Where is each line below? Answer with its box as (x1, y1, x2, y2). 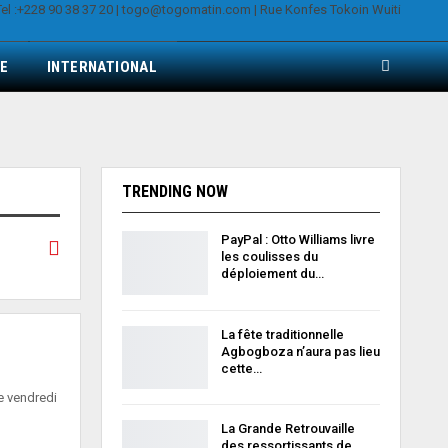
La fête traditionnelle (220, 326, 344, 342)
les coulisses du (220, 249, 318, 264)
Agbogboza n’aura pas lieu (220, 343, 380, 359)
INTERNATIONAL (47, 58, 158, 76)
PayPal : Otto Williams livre (220, 232, 375, 247)
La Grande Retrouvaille (220, 421, 355, 437)
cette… (220, 360, 262, 376)
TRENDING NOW (121, 182, 228, 201)
